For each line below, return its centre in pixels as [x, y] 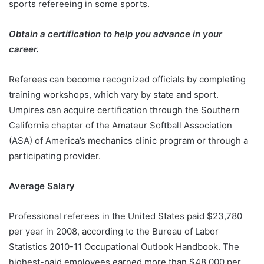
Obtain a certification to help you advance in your [115, 34]
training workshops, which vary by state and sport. [114, 94]
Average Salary [42, 186]
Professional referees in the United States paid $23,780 [126, 216]
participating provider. [55, 156]
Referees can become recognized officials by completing [127, 79]
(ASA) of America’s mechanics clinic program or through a [128, 140]
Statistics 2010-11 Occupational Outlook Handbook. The [124, 246]
